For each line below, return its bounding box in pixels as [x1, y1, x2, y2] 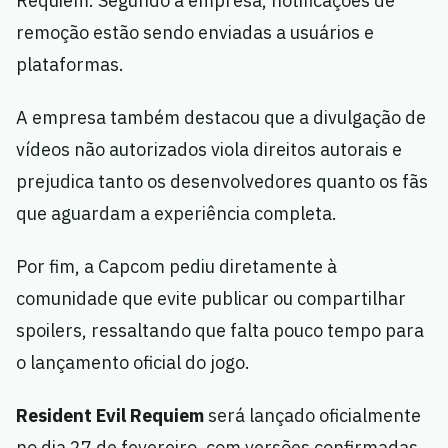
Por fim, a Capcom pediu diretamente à [16, 255, 337, 278]
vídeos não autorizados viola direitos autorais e [16, 138, 402, 161]
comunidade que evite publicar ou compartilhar [16, 287, 406, 310]
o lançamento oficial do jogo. [16, 351, 250, 374]
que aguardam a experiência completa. [16, 202, 337, 225]
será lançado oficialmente [204, 404, 421, 427]
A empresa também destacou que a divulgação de [16, 106, 426, 129]
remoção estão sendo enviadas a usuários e [16, 21, 374, 44]
